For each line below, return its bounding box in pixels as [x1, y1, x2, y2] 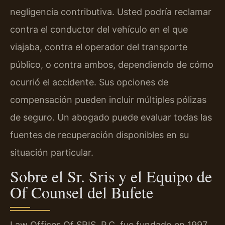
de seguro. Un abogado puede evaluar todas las [10, 111, 212, 123]
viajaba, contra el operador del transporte [10, 41, 187, 52]
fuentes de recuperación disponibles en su [10, 129, 189, 140]
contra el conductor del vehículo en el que [10, 24, 188, 35]
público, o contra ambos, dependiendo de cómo [10, 59, 213, 70]
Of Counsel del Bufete [10, 181, 153, 203]
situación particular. [10, 147, 93, 158]
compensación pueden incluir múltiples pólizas [10, 94, 206, 105]
